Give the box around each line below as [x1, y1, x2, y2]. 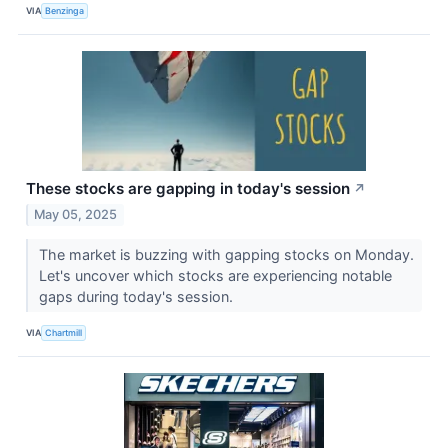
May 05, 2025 [34, 207, 118, 223]
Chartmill [45, 326, 83, 338]
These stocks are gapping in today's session [26, 179, 350, 199]
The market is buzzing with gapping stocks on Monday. [38, 246, 414, 264]
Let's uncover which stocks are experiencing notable [38, 267, 392, 285]
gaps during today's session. [38, 288, 237, 306]
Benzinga [45, 4, 85, 16]
